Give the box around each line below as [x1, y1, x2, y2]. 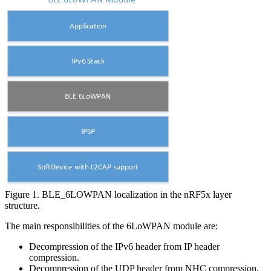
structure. [5, 200, 40, 211]
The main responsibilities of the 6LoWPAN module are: [5, 220, 218, 231]
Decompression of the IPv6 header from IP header [29, 241, 220, 252]
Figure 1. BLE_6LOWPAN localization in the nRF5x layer [5, 189, 232, 200]
